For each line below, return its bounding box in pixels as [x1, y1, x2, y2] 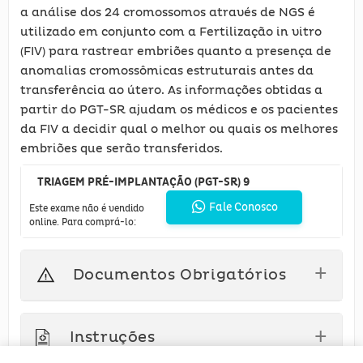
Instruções [69, 328, 156, 348]
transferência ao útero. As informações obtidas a [20, 83, 322, 97]
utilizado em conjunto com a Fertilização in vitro [20, 24, 322, 39]
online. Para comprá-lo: [29, 216, 136, 228]
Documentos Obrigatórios [72, 265, 287, 284]
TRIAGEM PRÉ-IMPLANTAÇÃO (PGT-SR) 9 [37, 174, 250, 189]
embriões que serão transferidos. [20, 141, 223, 156]
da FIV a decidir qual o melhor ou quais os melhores [20, 122, 338, 136]
